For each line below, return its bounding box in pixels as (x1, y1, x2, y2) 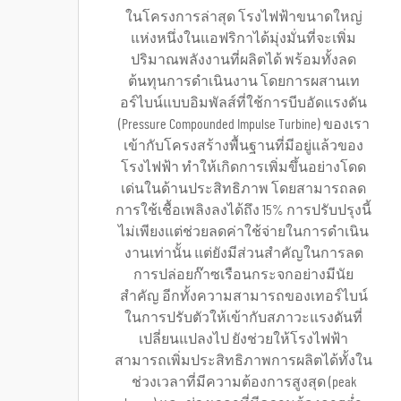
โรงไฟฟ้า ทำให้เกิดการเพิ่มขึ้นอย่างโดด (121, 160, 366, 175)
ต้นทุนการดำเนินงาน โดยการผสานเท (127, 74, 360, 89)
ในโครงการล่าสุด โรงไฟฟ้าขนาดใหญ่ (124, 10, 363, 24)
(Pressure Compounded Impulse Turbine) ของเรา (117, 117, 370, 132)
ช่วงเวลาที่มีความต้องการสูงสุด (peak (131, 375, 356, 389)
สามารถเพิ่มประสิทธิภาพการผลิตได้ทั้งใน (115, 354, 372, 368)
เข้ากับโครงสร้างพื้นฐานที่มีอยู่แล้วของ (124, 139, 363, 153)
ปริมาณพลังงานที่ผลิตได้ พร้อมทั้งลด (131, 53, 356, 67)
